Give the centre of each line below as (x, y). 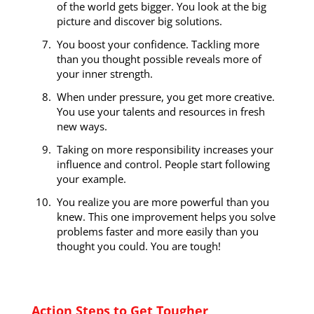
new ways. (82, 127)
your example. (91, 179)
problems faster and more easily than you (157, 232)
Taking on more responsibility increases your (165, 150)
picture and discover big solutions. (139, 21)
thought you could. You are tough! (138, 246)
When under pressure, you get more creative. (165, 97)
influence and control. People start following (163, 164)
